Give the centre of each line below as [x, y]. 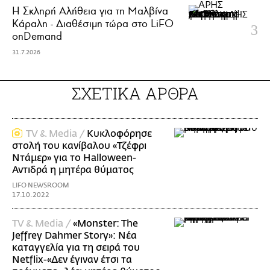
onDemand [37, 36]
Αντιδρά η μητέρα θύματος [73, 170]
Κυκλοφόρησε [119, 133]
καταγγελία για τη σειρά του [76, 247]
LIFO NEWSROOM [41, 185]
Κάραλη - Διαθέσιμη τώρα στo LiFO [93, 23]
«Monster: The [105, 223]
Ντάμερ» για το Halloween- [74, 158]
